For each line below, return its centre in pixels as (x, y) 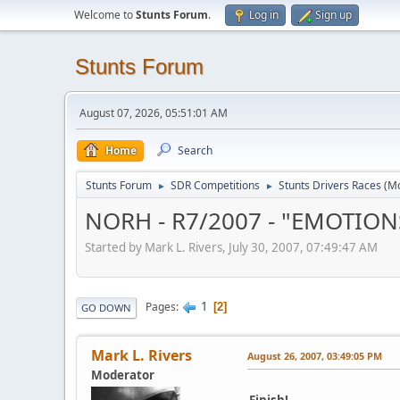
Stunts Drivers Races (330, 185)
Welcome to (105, 15)
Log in (264, 15)
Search (195, 150)
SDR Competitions (215, 185)
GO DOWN (106, 307)
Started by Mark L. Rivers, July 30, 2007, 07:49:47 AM (231, 247)
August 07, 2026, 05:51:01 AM (154, 113)
